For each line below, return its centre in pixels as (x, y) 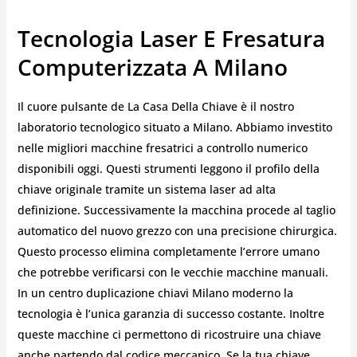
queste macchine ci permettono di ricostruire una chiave (169, 334)
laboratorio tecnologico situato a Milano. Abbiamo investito (175, 127)
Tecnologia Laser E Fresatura (171, 39)
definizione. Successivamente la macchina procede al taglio (176, 210)
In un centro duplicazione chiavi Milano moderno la (155, 292)
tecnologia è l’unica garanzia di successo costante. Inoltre (171, 313)
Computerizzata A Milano (152, 67)
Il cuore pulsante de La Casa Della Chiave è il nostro (155, 106)
